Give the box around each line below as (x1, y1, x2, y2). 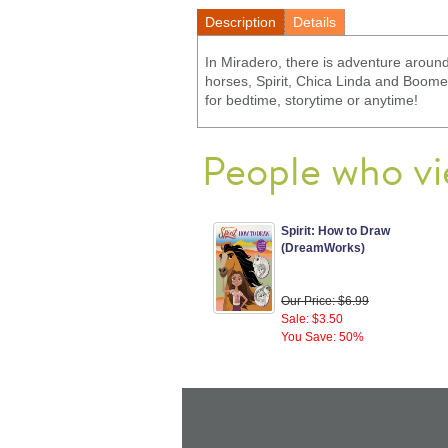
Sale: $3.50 (281, 312, 343, 327)
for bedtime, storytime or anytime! (205, 92, 418, 109)
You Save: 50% (281, 330, 364, 345)
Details (293, 14, 336, 31)
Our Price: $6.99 (281, 294, 369, 309)
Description (205, 14, 276, 31)
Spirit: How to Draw (281, 224, 390, 239)
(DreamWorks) (281, 241, 365, 256)
